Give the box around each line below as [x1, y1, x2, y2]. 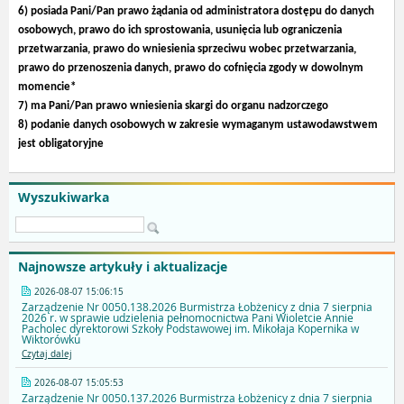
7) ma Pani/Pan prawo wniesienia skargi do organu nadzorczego [18, 99, 328, 112]
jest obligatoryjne [18, 137, 104, 150]
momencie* [18, 80, 78, 93]
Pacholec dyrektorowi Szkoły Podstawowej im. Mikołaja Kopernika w [22, 320, 359, 335]
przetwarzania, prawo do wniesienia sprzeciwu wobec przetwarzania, [18, 42, 356, 55]
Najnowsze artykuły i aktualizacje [18, 257, 227, 275]
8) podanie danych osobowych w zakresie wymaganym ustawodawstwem [18, 118, 378, 131]
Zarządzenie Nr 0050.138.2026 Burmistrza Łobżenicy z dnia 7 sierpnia [22, 298, 372, 314]
